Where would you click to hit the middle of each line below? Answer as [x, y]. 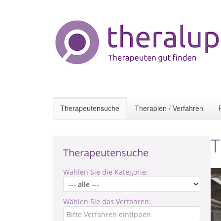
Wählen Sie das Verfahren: [107, 202]
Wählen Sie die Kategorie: [106, 172]
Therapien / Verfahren [169, 108]
